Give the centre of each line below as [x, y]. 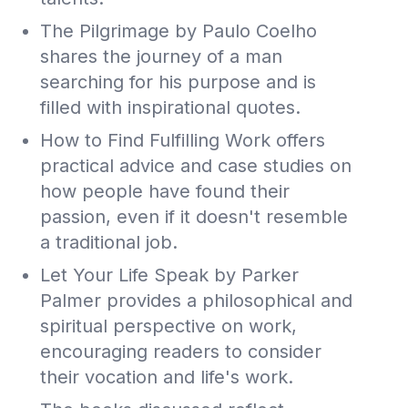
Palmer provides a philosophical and [196, 300]
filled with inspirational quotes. [170, 107]
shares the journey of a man [161, 56]
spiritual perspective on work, [168, 326]
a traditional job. [109, 242]
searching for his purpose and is [178, 82]
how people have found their [165, 191]
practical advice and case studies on [196, 165]
